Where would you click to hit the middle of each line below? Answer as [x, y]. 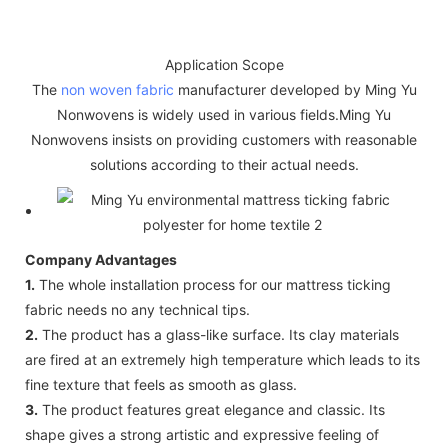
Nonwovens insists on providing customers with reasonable [224, 139]
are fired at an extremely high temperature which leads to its [222, 359]
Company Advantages [101, 259]
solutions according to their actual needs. [224, 164]
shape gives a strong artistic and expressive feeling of [202, 434]
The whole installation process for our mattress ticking [213, 284]
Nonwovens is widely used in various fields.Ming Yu [224, 114]
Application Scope [224, 64]
